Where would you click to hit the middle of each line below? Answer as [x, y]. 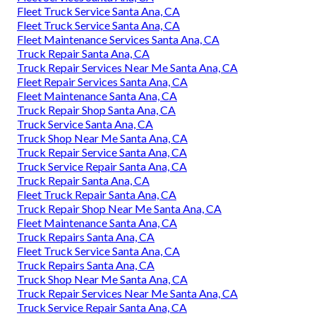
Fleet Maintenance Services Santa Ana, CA [118, 39]
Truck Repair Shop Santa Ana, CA [96, 110]
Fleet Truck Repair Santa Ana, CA [97, 195]
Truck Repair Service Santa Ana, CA [102, 152]
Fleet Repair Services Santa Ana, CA [102, 82]
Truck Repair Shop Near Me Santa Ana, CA [119, 209]
